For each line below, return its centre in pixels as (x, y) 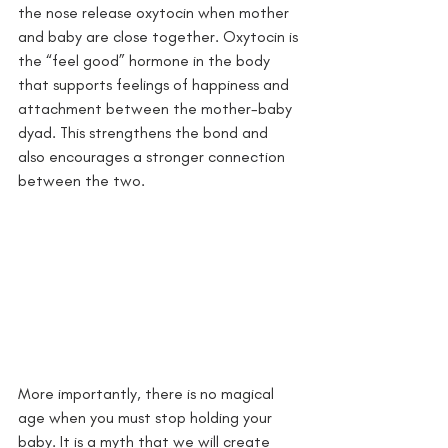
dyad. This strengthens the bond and (145, 132)
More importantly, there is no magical (148, 394)
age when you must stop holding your (147, 418)
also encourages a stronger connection (153, 156)
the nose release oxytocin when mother (155, 12)
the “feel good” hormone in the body (146, 60)
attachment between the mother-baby (157, 108)
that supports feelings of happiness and (155, 84)
